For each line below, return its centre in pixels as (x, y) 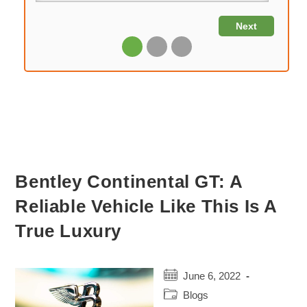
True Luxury (69, 231)
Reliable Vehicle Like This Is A (147, 206)
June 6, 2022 (212, 276)
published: (185, 288)
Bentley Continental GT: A (129, 182)
